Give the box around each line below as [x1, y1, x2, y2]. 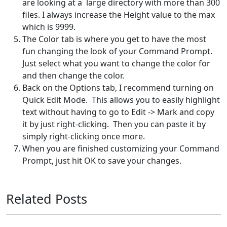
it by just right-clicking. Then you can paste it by [22, 119, 206, 130]
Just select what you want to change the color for [22, 58, 210, 69]
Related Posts [6, 190, 87, 208]
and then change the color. [22, 70, 124, 82]
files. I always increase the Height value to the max [22, 9, 215, 21]
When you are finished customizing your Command [22, 143, 219, 155]
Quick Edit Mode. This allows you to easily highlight [22, 94, 220, 106]
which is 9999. [22, 21, 75, 33]
